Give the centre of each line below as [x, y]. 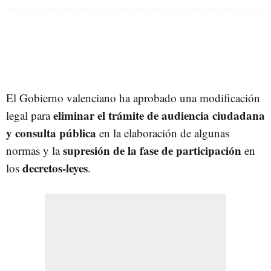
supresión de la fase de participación [152, 150]
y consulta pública [51, 132]
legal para [30, 115]
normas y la [34, 150]
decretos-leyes [55, 168]
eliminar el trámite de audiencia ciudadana [159, 115]
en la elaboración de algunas [163, 132]
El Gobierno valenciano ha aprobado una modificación [133, 97]
